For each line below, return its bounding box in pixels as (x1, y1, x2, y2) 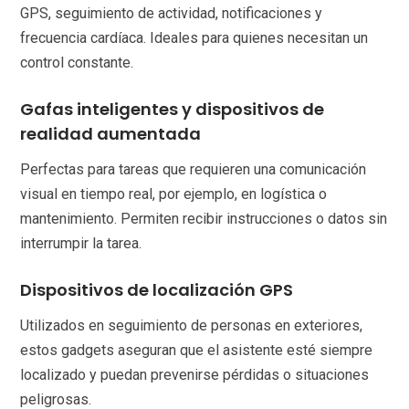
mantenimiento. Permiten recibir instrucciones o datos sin (20, 210, 388, 228)
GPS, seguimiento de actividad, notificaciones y (20, 5, 323, 23)
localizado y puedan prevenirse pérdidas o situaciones (20, 366, 370, 384)
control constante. (20, 54, 134, 72)
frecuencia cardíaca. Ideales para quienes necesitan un (20, 29, 369, 47)
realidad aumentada (20, 122, 202, 146)
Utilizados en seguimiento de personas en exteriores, (20, 317, 363, 335)
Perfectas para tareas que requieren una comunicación (20, 161, 367, 179)
